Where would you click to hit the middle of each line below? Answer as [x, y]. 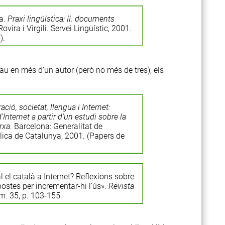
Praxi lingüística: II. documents [61, 19]
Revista [121, 186]
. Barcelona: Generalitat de [56, 126]
